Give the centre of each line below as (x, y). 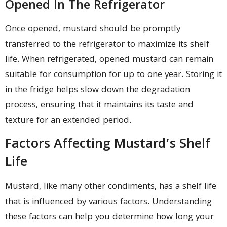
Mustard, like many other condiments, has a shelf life (111, 187)
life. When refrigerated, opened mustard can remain (109, 60)
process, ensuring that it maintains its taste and (99, 106)
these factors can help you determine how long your (109, 217)
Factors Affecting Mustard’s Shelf (108, 145)
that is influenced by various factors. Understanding (108, 202)
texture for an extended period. (68, 121)
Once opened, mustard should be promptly (93, 30)
